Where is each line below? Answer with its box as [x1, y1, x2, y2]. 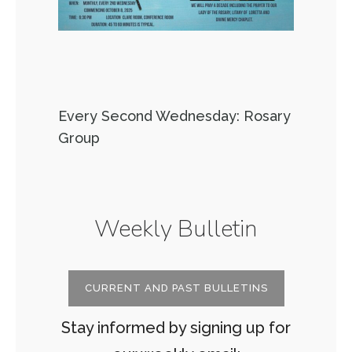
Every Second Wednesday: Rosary [58, 108, 291, 124]
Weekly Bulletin [94, 213, 258, 245]
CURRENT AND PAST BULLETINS [84, 282, 268, 294]
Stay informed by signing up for [61, 318, 291, 337]
